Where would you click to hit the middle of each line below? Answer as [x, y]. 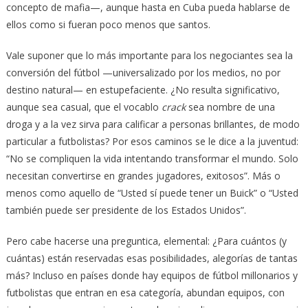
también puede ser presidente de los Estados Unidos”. [126, 210]
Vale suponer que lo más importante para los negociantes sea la [149, 55]
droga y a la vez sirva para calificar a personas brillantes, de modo [153, 124]
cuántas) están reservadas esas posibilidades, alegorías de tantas [152, 258]
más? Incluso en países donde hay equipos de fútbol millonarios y [152, 275]
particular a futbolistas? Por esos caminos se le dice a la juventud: [152, 141]
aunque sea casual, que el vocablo [84, 107]
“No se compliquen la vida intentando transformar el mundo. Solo [152, 158]
